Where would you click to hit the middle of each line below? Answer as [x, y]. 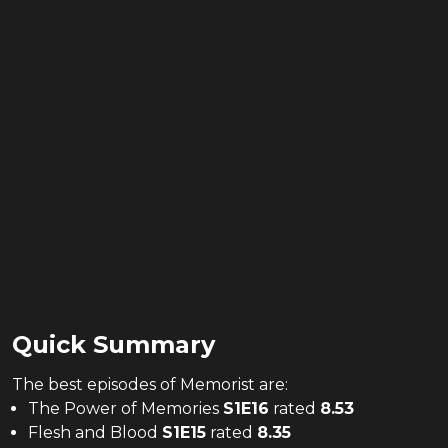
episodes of [131, 384]
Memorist [217, 384]
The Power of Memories [123, 408]
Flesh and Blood [93, 432]
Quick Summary [113, 344]
